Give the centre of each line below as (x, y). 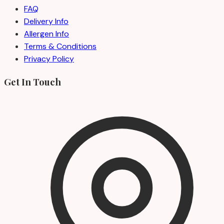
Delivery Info (46, 21)
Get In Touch (32, 81)
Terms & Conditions (60, 46)
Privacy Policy (49, 59)
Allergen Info (46, 34)
